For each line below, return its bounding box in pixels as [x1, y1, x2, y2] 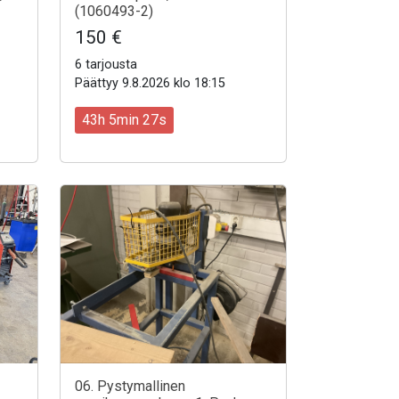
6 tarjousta [75, 56, 137, 72]
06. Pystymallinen [75, 378, 185, 395]
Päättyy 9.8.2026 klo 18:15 [75, 75, 225, 91]
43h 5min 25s [82, 111, 167, 129]
